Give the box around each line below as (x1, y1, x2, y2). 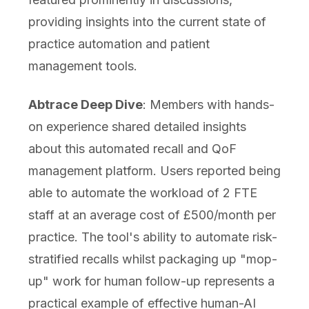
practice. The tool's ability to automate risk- (28, 230, 277, 245)
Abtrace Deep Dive (28, 97, 143, 112)
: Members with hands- (142, 97, 275, 112)
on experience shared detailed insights (28, 119, 246, 134)
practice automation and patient (28, 37, 210, 52)
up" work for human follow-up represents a (28, 274, 275, 289)
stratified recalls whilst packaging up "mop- (28, 252, 277, 267)
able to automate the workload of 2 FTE (28, 186, 257, 201)
